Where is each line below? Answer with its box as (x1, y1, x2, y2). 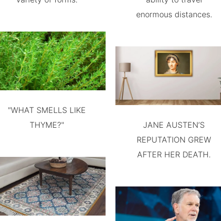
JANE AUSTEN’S (143, 120, 205, 130)
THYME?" (30, 120, 65, 130)
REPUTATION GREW (137, 135, 212, 145)
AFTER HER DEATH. (137, 149, 211, 159)
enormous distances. (136, 9, 212, 20)
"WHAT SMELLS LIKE (8, 105, 86, 115)
